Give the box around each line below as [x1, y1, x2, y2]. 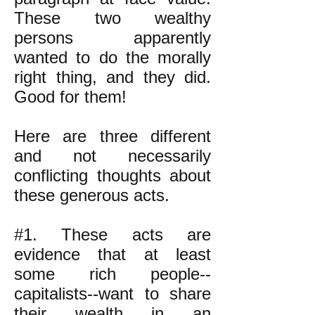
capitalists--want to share [14, 284, 211, 303]
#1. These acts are [14, 225, 211, 244]
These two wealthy [14, 8, 211, 27]
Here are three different [14, 127, 211, 146]
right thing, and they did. [14, 67, 211, 86]
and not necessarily [14, 146, 211, 165]
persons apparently [14, 28, 211, 47]
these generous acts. [14, 186, 169, 205]
